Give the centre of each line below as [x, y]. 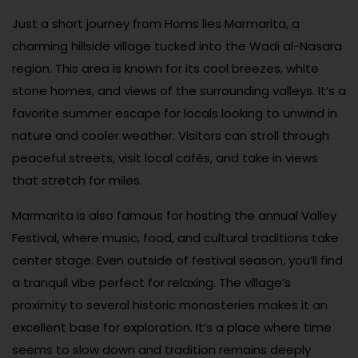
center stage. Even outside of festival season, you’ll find [177, 261]
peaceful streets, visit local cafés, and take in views [165, 158]
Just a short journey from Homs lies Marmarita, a [156, 24]
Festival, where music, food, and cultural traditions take [175, 238]
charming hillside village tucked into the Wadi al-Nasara [177, 46]
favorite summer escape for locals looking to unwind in [175, 113]
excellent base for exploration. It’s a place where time [172, 328]
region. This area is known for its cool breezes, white [165, 69]
